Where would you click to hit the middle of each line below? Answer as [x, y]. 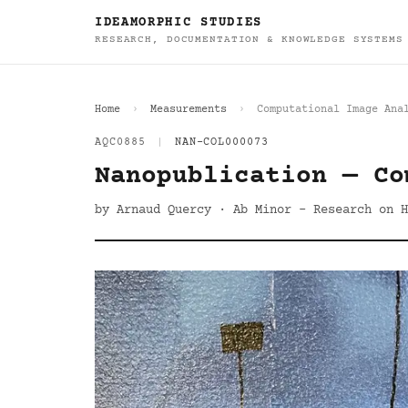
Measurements [189, 110]
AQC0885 [120, 143]
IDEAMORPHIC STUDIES [178, 23]
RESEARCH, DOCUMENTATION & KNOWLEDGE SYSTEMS [249, 40]
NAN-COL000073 [222, 143]
